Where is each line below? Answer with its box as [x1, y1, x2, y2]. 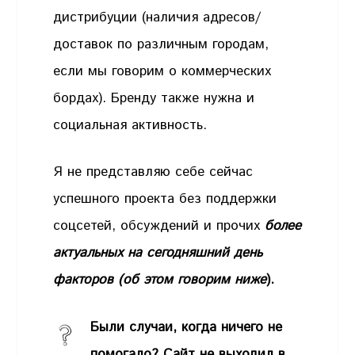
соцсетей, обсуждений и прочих [53, 216, 265, 236]
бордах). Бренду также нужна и [53, 88, 255, 108]
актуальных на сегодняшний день [53, 243, 263, 263]
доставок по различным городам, [53, 34, 269, 54]
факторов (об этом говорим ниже [53, 270, 267, 290]
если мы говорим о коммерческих [53, 61, 272, 81]
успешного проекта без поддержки [53, 189, 277, 209]
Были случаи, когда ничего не [90, 317, 283, 337]
